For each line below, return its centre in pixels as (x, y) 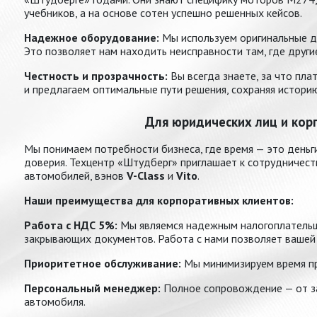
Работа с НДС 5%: (71, 225)
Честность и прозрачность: (96, 76)
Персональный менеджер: (92, 288)
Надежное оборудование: (92, 38)
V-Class (146, 176)
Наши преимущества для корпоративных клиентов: (159, 201)
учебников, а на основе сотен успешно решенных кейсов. (163, 13)
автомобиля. (55, 302)
